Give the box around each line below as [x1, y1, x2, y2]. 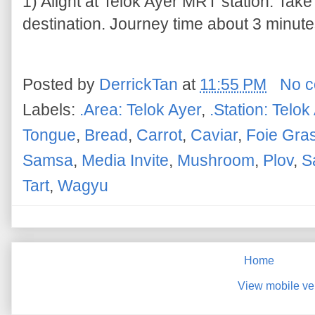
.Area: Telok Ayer [79, 101, 201, 120]
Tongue [22, 126, 76, 145]
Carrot [136, 126, 182, 145]
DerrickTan [99, 75, 178, 94]
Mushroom [177, 151, 255, 170]
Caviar [191, 126, 238, 145]
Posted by [22, 75, 99, 94]
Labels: [22, 101, 79, 120]
